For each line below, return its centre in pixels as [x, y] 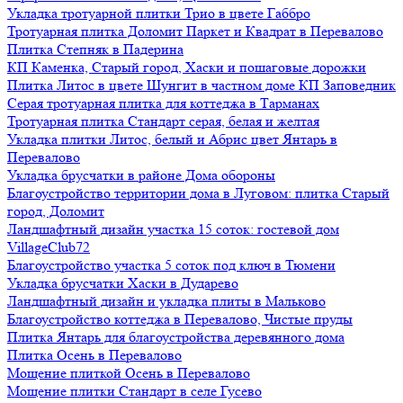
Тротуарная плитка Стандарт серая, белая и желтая [163, 121]
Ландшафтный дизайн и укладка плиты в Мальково [166, 301]
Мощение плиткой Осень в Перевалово [129, 373]
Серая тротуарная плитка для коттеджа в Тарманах [163, 103]
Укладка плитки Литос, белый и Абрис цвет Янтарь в [172, 139]
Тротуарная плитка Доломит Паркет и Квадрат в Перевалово [195, 31]
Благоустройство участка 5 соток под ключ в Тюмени [171, 265]
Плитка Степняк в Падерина [95, 49]
